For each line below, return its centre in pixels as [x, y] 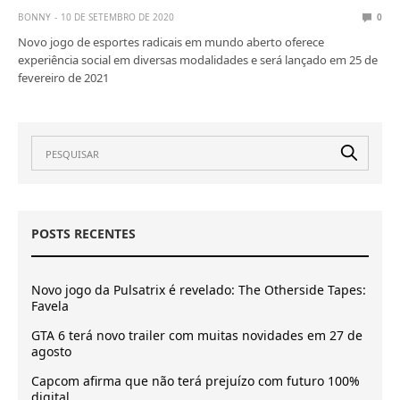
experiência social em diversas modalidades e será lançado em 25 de [198, 60]
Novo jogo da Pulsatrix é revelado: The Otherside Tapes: [199, 290]
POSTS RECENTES [83, 234]
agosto [51, 352]
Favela [50, 306]
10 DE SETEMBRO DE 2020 [117, 17]
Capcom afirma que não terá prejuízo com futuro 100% [196, 381]
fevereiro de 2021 [64, 78]
